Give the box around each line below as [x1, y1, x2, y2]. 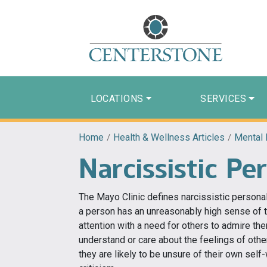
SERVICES [200, 92, 247, 104]
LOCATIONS [91, 92, 144, 104]
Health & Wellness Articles [113, 131, 225, 143]
